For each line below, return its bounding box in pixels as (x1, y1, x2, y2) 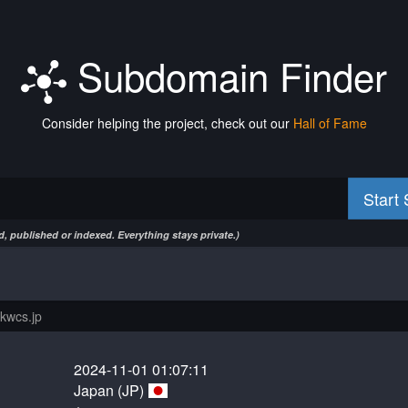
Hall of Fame (292, 114, 367, 132)
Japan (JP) (74, 380, 148, 401)
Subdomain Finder (66, 48, 387, 103)
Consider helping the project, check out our (41, 114, 293, 132)
